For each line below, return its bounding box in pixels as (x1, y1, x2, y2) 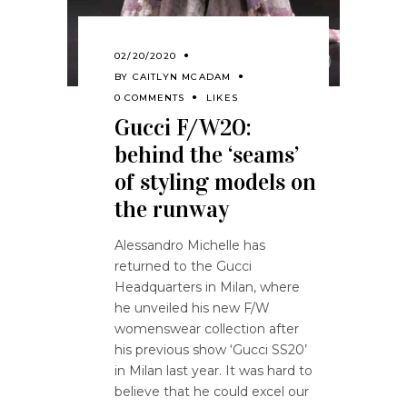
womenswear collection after (114, 320, 299, 337)
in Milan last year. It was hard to (114, 362, 313, 379)
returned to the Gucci (114, 257, 252, 274)
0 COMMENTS (114, 91, 184, 104)
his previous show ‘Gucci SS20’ (114, 341, 307, 358)
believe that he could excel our (114, 382, 309, 400)
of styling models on (114, 167, 316, 196)
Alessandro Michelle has (114, 236, 265, 253)
